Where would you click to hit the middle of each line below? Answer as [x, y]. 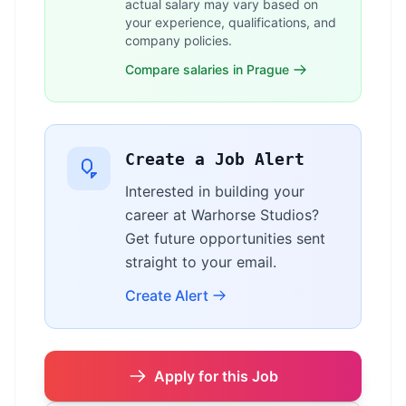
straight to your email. [201, 262]
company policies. [179, 40]
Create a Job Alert [215, 159]
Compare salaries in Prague [207, 69]
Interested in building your [215, 191]
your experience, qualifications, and [231, 22]
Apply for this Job [216, 376]
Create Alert [167, 295]
